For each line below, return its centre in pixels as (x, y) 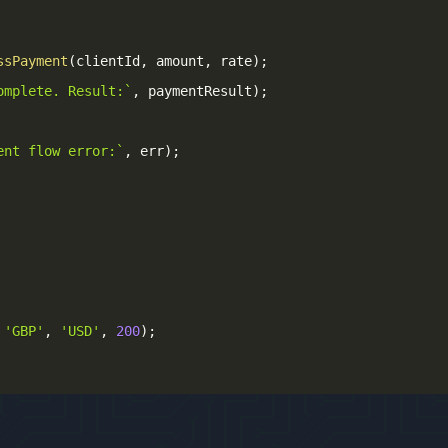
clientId (108, 61)
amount (176, 61)
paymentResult (196, 91)
